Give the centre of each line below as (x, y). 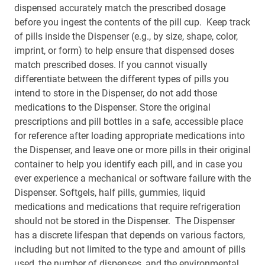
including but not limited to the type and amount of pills (130, 249)
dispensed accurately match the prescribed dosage (120, 8)
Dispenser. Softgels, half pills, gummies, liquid (110, 193)
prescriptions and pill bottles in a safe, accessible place (129, 122)
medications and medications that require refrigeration (127, 207)
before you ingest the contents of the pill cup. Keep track (132, 22)
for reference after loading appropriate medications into (130, 136)
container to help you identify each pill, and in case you (128, 164)
